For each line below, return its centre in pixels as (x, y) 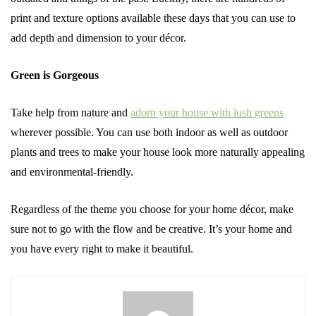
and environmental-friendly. (72, 172)
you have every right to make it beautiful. (102, 249)
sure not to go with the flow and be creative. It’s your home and (151, 229)
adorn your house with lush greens (207, 113)
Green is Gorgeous (55, 75)
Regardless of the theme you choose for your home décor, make (152, 209)
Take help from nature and (71, 113)
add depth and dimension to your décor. (98, 38)
